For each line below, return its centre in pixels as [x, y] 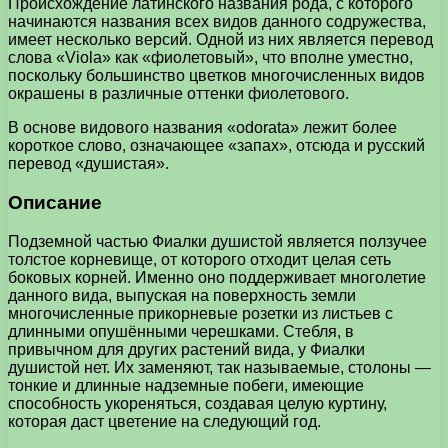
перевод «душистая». [88, 164]
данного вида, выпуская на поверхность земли [182, 295]
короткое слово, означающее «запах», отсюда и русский [216, 146]
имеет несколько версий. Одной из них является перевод [220, 40]
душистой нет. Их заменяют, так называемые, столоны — [219, 367]
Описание [55, 202]
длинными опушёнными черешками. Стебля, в [181, 331]
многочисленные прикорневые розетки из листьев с [200, 313]
